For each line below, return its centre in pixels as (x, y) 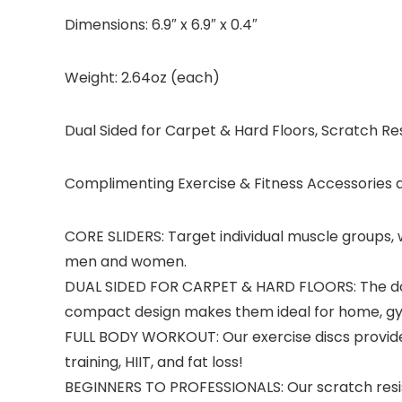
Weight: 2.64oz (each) (142, 78)
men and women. (126, 262)
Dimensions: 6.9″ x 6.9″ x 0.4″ (161, 25)
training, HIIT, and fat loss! (154, 362)
